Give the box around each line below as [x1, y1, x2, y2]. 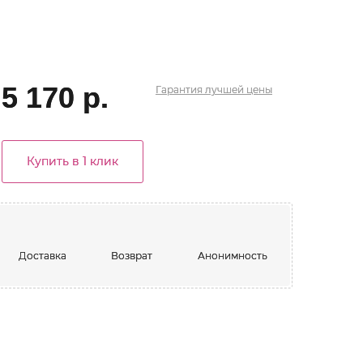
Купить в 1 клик [26, 154, 118, 169]
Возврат [111, 250, 153, 262]
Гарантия [155, 83, 205, 96]
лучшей [204, 83, 244, 96]
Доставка [18, 250, 66, 262]
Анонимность [198, 250, 268, 262]
